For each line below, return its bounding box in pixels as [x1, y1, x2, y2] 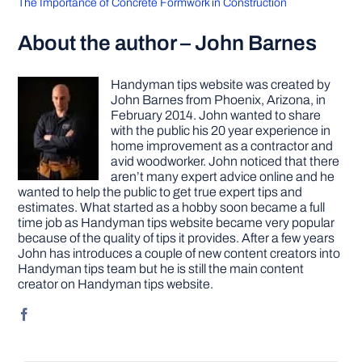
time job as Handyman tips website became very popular [18, 215, 335, 229]
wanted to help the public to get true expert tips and [18, 184, 303, 199]
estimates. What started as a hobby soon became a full [18, 200, 326, 214]
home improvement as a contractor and [111, 138, 334, 153]
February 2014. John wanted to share [111, 107, 322, 122]
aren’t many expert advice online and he [111, 169, 335, 183]
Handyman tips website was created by [111, 77, 331, 91]
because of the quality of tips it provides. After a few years [18, 230, 335, 245]
